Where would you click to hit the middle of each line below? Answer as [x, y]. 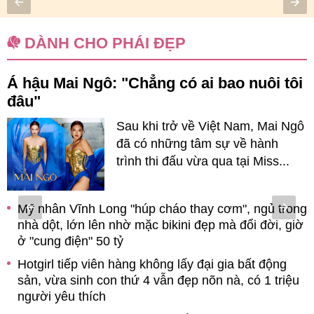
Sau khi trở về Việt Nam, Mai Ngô [211, 126]
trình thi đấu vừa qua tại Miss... [203, 161]
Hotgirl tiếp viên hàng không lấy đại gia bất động [152, 264]
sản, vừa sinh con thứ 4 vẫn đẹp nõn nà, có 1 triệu [158, 280]
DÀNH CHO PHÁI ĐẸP [105, 43]
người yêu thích [62, 296]
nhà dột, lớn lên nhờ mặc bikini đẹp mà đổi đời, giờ [161, 225]
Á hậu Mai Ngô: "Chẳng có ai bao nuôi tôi [155, 83]
